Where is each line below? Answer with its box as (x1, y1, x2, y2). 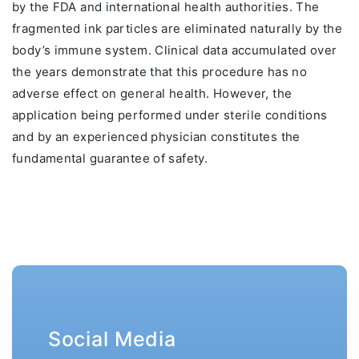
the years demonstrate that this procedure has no (12, 64, 307, 80)
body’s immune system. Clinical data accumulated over (12, 42, 337, 58)
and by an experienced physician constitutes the (12, 129, 301, 145)
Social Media (48, 327, 176, 352)
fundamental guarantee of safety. (12, 151, 208, 167)
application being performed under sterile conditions (12, 107, 328, 123)
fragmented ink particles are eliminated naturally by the (12, 21, 342, 37)
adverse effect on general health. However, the (12, 86, 292, 102)
